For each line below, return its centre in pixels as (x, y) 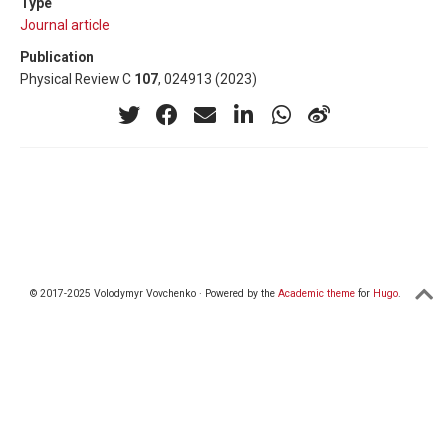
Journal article (65, 25)
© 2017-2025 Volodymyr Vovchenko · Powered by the (153, 293)
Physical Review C (77, 79)
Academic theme (316, 293)
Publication (57, 57)
